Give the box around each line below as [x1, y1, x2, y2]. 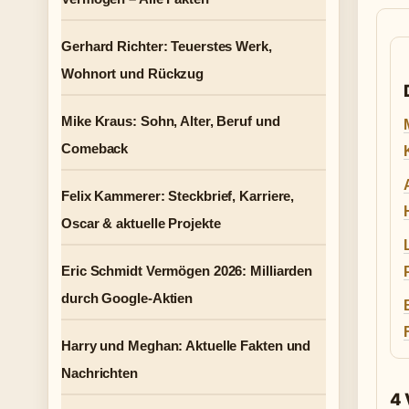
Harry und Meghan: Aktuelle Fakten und [61, 338, 311, 353]
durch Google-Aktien [61, 290, 194, 306]
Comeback [61, 141, 129, 156]
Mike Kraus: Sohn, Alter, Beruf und [61, 113, 280, 129]
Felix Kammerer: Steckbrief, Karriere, [61, 188, 295, 204]
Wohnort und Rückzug [61, 66, 204, 81]
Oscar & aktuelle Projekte [61, 215, 221, 231]
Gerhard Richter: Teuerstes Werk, [61, 38, 272, 54]
